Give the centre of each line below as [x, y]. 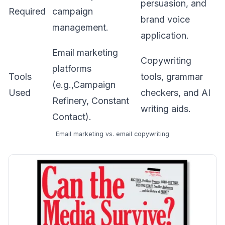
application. [165, 36]
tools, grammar [172, 77]
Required [27, 12]
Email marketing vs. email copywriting [113, 134]
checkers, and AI [176, 93]
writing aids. [166, 109]
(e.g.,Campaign [84, 85]
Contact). [72, 117]
